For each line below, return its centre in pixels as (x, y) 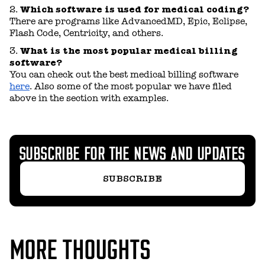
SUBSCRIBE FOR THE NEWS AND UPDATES (132, 152)
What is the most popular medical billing (129, 50)
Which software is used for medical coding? (135, 9)
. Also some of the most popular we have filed (131, 86)
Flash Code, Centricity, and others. (86, 33)
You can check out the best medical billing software (124, 74)
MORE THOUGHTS (80, 247)
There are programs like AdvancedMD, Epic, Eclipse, (128, 21)
